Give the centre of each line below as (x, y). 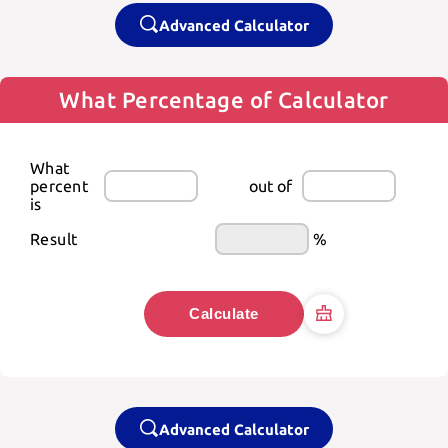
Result (54, 239)
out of (271, 186)
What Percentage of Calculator (224, 99)
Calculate (224, 313)
